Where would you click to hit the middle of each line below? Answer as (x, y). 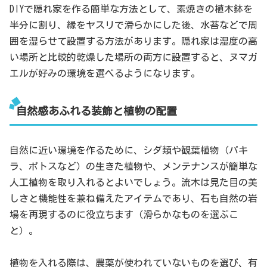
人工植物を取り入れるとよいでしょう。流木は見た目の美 (133, 182)
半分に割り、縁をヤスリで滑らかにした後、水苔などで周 (133, 25)
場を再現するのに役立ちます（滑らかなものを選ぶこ (124, 214)
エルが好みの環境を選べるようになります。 (105, 74)
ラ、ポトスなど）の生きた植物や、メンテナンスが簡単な (133, 166)
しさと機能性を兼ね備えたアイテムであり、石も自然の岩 (133, 198)
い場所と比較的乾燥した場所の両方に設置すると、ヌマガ (133, 58)
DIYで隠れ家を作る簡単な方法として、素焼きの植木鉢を (131, 9)
